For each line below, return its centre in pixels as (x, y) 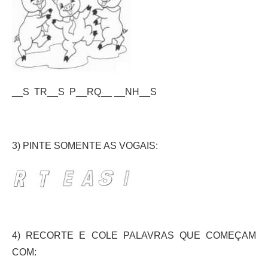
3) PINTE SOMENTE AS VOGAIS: (85, 145)
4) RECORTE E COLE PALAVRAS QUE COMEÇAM (134, 235)
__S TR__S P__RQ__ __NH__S (84, 92)
